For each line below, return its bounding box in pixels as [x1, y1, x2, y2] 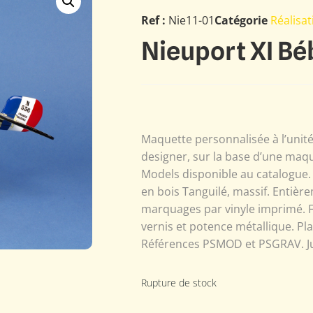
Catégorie [214, 12, 268, 28]
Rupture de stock [141, 276, 217, 290]
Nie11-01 [168, 12, 214, 28]
